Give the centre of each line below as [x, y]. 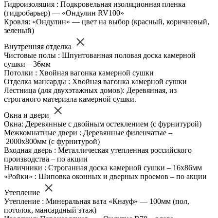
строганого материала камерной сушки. [70, 99]
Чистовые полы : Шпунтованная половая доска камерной [100, 55]
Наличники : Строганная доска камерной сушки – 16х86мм [103, 168]
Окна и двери [27, 115]
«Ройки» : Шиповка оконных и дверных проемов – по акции [105, 177]
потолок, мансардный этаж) [50, 210]
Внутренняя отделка [39, 47]
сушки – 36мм [27, 64]
